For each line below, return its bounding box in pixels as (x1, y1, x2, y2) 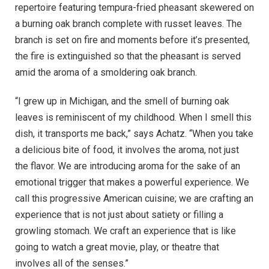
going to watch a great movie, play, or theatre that (15, 241, 219, 253)
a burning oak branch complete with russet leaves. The (15, 18, 242, 30)
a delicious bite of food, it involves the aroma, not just (15, 144, 239, 156)
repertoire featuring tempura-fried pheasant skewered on (15, 2, 254, 14)
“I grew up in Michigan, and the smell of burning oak (15, 95, 229, 107)
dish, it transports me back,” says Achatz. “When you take (15, 127, 253, 139)
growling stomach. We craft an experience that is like (15, 225, 236, 237)
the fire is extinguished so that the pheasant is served (15, 50, 241, 62)
